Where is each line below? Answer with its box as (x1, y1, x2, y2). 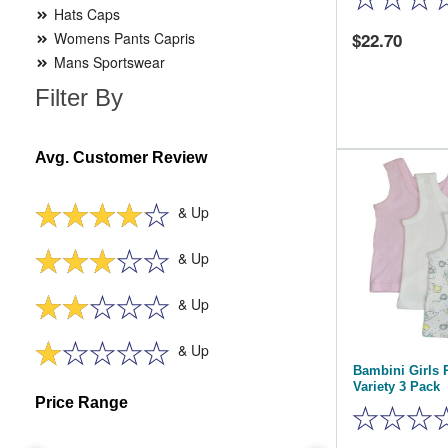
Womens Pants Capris (50, 28, 195, 48)
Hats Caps (50, 4, 120, 24)
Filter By (35, 84, 123, 111)
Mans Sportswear (50, 52, 165, 72)
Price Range (35, 394, 128, 411)
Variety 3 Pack (353, 379, 440, 394)
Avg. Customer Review (35, 149, 207, 166)
